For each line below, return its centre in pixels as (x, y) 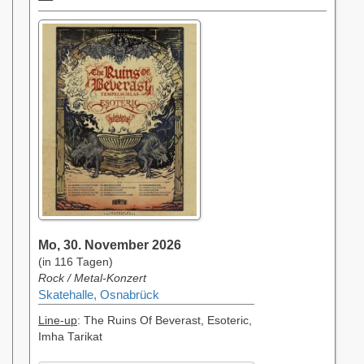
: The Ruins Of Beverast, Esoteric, (165, 321)
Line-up (58, 321)
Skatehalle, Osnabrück (99, 295)
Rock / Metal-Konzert (92, 279)
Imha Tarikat (70, 337)
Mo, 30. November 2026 (110, 245)
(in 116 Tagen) (76, 262)
